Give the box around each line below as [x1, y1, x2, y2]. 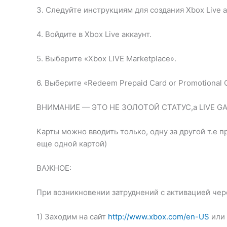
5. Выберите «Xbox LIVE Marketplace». [36, 53, 176, 63]
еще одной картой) [36, 138, 107, 148]
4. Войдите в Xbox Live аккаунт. [36, 29, 152, 39]
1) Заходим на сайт [36, 211, 108, 221]
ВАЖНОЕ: [36, 163, 71, 173]
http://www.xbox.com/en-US [108, 211, 209, 221]
